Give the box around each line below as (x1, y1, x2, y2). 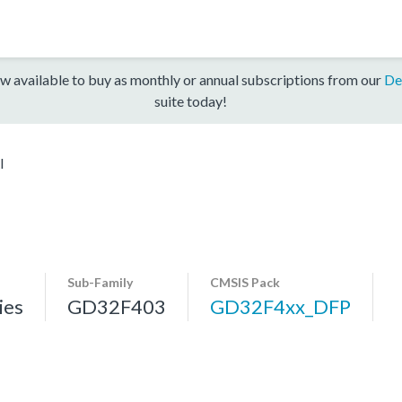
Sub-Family (67, 274, 133, 290)
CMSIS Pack (210, 274, 280, 290)
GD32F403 (67, 293, 166, 319)
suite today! (153, 92, 227, 109)
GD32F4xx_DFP (210, 293, 351, 319)
